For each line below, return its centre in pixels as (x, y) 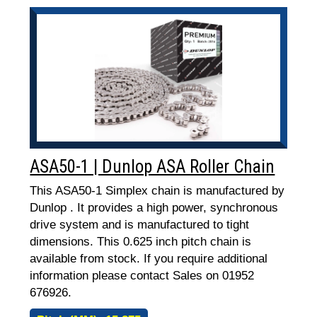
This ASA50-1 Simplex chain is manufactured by (157, 191)
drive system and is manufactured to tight (140, 225)
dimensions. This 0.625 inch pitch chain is (141, 242)
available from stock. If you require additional (149, 259)
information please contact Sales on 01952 (142, 276)
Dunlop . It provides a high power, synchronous (154, 208)
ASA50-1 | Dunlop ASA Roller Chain (152, 167)
